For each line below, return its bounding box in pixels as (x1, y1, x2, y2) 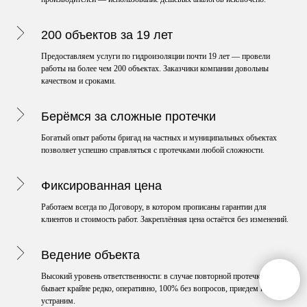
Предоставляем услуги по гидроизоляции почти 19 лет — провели (41, 51, 270, 62)
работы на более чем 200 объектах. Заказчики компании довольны (41, 64, 269, 74)
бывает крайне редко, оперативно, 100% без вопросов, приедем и (41, 284, 265, 294)
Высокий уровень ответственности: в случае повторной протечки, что (41, 271, 280, 282)
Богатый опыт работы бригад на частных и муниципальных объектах (41, 133, 277, 143)
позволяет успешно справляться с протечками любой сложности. (41, 145, 265, 156)
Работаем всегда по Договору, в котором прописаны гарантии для (41, 202, 267, 212)
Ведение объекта (41, 248, 140, 262)
